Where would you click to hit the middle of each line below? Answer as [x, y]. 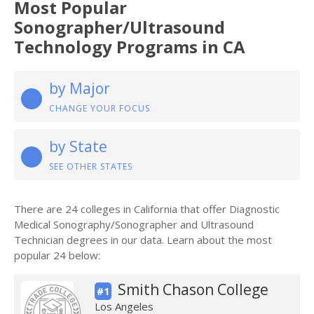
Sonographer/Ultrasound [120, 27]
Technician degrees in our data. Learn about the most [143, 240]
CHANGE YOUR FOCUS [100, 108]
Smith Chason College [193, 289]
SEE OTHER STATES [91, 166]
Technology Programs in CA [130, 47]
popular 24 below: [57, 255]
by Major [80, 88]
